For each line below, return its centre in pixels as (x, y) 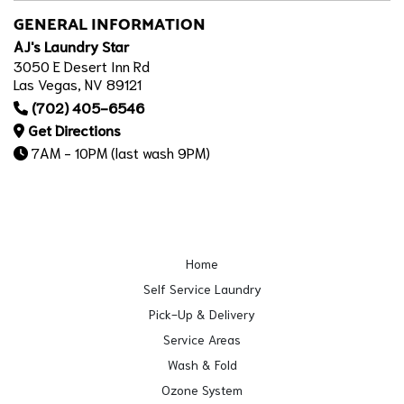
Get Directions (74, 129)
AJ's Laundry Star (71, 46)
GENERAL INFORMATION (110, 25)
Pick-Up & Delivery (202, 314)
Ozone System (202, 390)
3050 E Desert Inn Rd (82, 65)
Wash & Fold (202, 364)
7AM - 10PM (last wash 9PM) (119, 152)
